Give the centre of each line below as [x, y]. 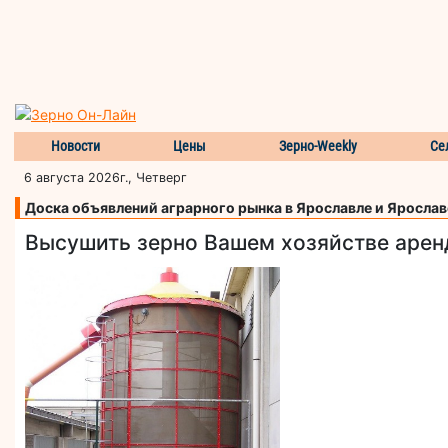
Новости [75, 145]
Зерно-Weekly [318, 145]
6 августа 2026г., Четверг [105, 177]
